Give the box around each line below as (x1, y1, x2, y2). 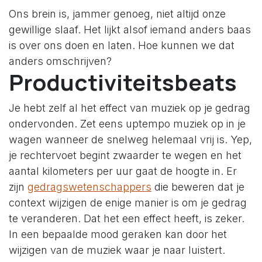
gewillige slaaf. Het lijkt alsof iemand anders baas (9, 23, 251, 36)
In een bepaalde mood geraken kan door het (9, 228, 227, 241)
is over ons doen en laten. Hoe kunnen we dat (9, 39, 235, 52)
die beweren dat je (151, 181, 244, 194)
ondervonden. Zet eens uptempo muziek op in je (9, 118, 246, 130)
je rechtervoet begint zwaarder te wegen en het (9, 149, 242, 162)
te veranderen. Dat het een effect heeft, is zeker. (9, 212, 244, 225)
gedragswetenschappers (27, 181, 151, 194)
